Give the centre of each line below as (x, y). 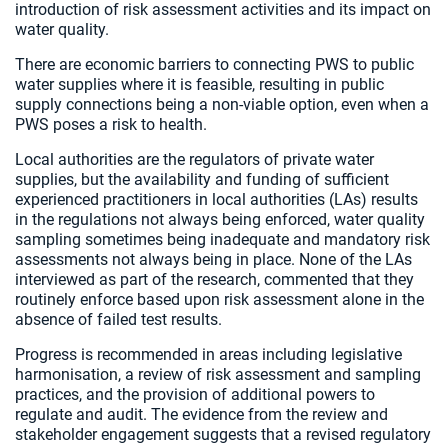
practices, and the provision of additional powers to (195, 394)
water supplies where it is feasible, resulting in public (199, 84)
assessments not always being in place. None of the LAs (213, 259)
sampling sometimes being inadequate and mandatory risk (222, 239)
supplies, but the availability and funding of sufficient (202, 179)
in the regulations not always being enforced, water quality (220, 219)
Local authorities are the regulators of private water (194, 159)
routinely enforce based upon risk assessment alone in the (219, 299)
